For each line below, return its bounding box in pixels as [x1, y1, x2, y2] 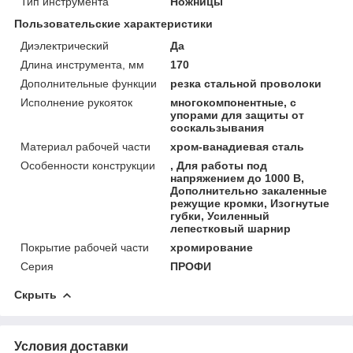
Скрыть [14, 288, 57, 301]
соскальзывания [170, 121, 265, 134]
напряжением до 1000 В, [170, 171, 305, 184]
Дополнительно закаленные [170, 184, 328, 197]
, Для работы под [170, 158, 268, 172]
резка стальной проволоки [170, 76, 322, 90]
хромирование [170, 240, 254, 254]
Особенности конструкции [20, 158, 155, 172]
